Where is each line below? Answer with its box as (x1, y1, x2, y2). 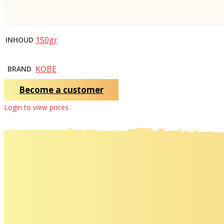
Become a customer (19, 83, 103, 95)
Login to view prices (4, 102, 68, 112)
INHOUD (5, 34, 33, 44)
